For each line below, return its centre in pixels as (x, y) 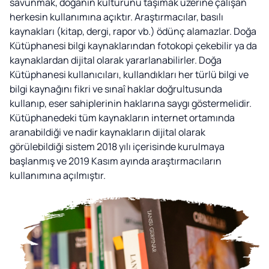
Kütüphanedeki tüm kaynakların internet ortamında (122, 117)
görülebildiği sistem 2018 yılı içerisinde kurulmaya (117, 146)
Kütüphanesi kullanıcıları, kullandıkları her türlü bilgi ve (129, 74)
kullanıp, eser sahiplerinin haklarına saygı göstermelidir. (131, 103)
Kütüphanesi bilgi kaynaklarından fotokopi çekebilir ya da (133, 45)
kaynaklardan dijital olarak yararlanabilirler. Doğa (116, 60)
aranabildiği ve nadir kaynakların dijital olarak (107, 132)
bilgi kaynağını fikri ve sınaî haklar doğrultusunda (116, 89)
